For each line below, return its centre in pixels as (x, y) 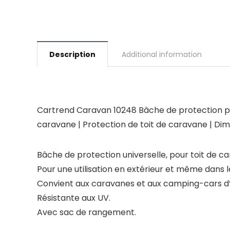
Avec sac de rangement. (87, 212)
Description (72, 54)
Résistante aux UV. (74, 198)
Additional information (162, 54)
